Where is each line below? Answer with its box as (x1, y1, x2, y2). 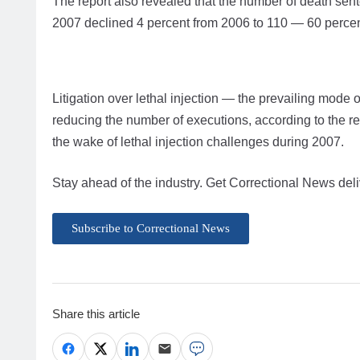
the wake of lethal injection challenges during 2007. (52, 135, 344, 149)
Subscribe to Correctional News (72, 222, 230, 235)
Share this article (52, 307, 140, 321)
